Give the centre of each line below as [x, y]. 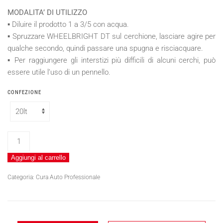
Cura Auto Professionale [68, 177]
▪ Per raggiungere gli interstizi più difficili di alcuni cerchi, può [111, 60]
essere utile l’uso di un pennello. [59, 72]
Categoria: [22, 177]
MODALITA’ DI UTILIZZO [47, 12]
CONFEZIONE [24, 92]
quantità [20, 161]
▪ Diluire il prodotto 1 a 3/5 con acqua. [68, 24]
